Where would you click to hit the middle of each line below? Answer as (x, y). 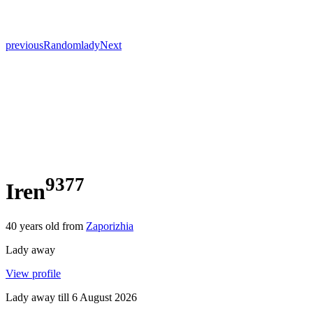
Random (62, 45)
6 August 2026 (104, 297)
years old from (50, 226)
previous (24, 45)
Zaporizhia (110, 226)
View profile (33, 273)
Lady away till (39, 297)
